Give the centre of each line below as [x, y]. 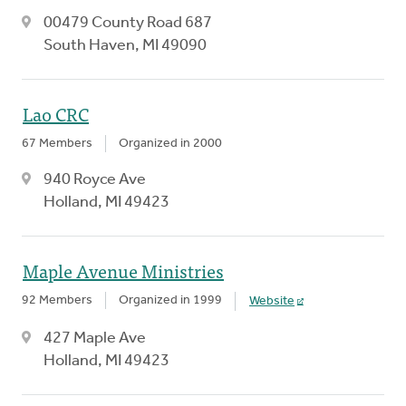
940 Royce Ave [95, 179]
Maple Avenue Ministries [123, 270]
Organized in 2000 [170, 143]
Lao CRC [56, 113]
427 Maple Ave [95, 338]
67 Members [57, 143]
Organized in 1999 [170, 300]
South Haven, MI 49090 [125, 45]
